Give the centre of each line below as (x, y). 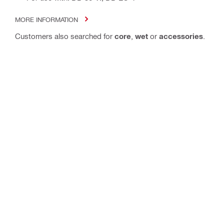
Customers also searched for (65, 36)
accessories (181, 36)
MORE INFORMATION (46, 19)
